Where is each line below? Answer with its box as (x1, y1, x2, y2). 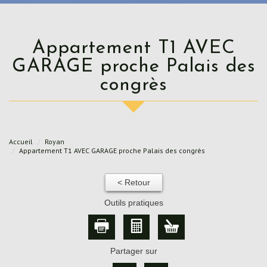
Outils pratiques (104, 197, 163, 207)
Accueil (9, 136, 33, 146)
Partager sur (110, 246, 157, 256)
